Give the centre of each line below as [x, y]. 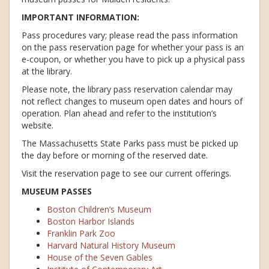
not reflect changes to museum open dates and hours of [132, 101]
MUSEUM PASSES [57, 192]
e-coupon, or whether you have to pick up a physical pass [133, 59]
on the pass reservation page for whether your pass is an [133, 47]
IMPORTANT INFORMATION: [80, 17]
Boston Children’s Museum [99, 210]
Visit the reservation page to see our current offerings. [126, 174]
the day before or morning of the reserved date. [115, 156]
